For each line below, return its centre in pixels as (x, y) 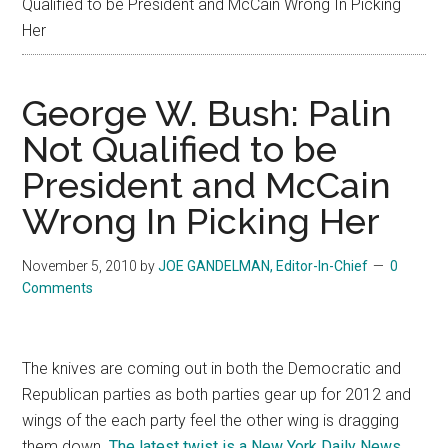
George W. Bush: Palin (207, 113)
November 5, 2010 (80, 266)
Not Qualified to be (180, 149)
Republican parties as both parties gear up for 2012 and (217, 395)
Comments (58, 288)
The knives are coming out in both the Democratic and (212, 369)
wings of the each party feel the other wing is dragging (211, 421)
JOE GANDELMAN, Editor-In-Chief (263, 266)
